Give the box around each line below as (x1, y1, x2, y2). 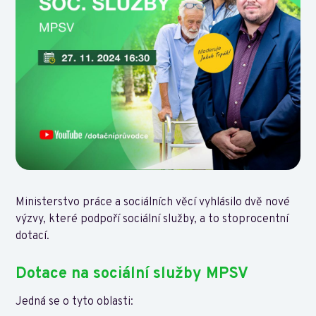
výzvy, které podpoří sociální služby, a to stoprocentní (16, 212, 289, 227)
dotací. (16, 229, 50, 244)
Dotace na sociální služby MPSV (16, 265, 249, 284)
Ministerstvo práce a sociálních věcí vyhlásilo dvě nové (16, 195, 291, 210)
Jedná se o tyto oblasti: (16, 295, 134, 310)
